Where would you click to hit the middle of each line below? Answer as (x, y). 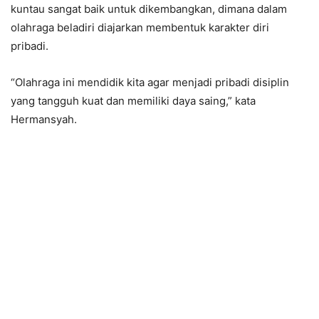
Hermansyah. (44, 119)
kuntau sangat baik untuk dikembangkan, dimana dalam (149, 9)
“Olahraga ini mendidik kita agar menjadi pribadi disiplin (150, 82)
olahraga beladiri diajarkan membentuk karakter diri (140, 27)
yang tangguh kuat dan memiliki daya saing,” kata (133, 100)
